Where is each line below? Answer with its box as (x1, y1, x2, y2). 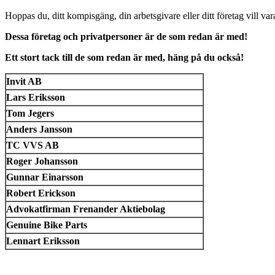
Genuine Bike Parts (6, 219, 90, 230)
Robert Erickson (6, 187, 78, 198)
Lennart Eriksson (6, 235, 82, 246)
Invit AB (6, 76, 42, 87)
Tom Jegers (6, 107, 54, 118)
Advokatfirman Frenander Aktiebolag (6, 203, 165, 214)
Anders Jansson (6, 123, 72, 134)
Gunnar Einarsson (6, 171, 86, 182)
